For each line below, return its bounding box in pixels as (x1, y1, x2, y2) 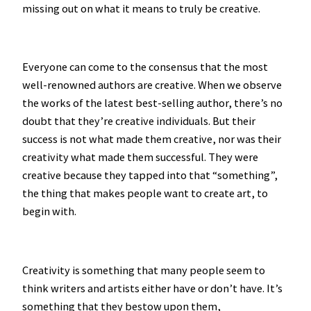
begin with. (22, 204, 76, 219)
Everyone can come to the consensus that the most (22, 60, 268, 74)
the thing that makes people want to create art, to (22, 186, 268, 201)
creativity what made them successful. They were (22, 150, 258, 165)
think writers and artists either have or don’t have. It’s (22, 280, 283, 295)
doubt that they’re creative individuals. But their (22, 114, 255, 128)
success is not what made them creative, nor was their (22, 132, 281, 146)
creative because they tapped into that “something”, (22, 168, 278, 183)
